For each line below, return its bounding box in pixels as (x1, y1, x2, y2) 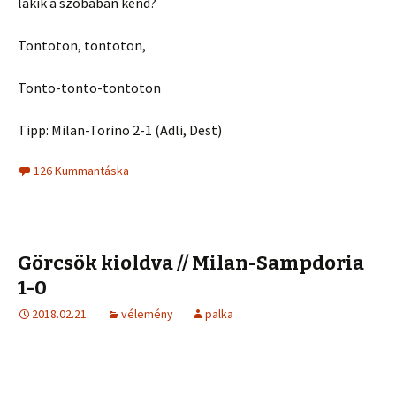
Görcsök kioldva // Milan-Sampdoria (18, 251, 364, 275)
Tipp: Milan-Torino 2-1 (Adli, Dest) (18, 121, 222, 139)
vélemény (121, 306, 173, 322)
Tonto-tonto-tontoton (18, 79, 161, 96)
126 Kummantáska (34, 163, 129, 179)
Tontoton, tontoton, (18, 36, 146, 54)
